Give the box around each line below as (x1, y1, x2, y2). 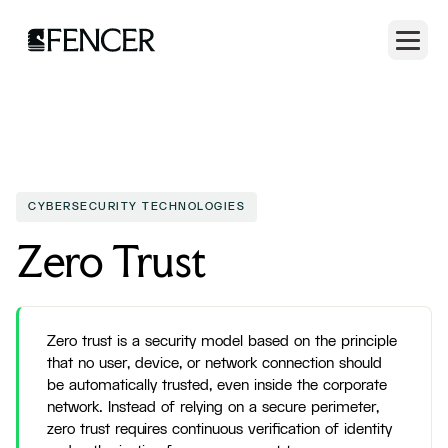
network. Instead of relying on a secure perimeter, (47, 398, 379, 417)
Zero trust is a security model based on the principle (47, 332, 397, 351)
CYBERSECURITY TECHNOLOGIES (28, 200, 245, 214)
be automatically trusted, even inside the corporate (47, 376, 387, 395)
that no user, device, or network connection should (47, 354, 382, 373)
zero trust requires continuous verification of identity (47, 420, 392, 439)
